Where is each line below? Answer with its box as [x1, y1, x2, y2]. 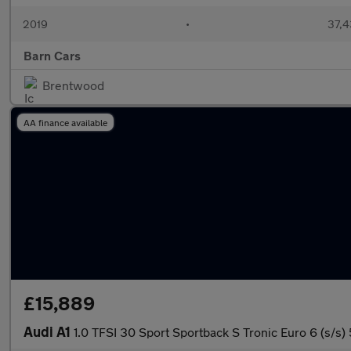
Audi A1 [24, 323, 74, 340]
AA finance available [24, 117, 107, 128]
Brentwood [42, 78, 104, 92]
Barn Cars [24, 48, 81, 63]
